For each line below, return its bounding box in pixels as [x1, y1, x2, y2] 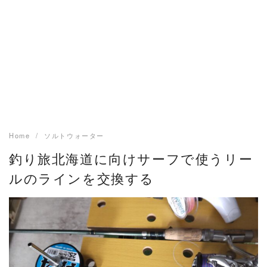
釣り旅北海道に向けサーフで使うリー [9, 148, 253, 168]
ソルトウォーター [44, 131, 105, 141]
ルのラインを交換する [9, 168, 154, 188]
